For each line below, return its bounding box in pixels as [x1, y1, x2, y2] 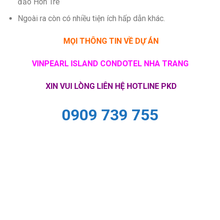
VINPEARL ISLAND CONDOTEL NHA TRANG [31, 59, 189, 69]
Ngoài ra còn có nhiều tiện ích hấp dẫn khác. [17, 14, 165, 24]
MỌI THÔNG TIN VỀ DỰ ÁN [63, 36, 159, 46]
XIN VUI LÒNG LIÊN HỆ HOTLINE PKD [43, 81, 177, 91]
